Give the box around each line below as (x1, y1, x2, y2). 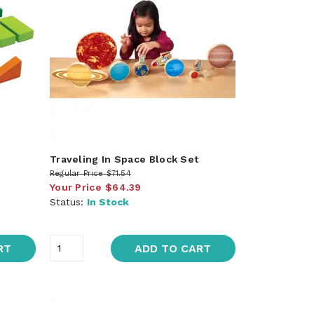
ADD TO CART (135, 241, 212, 255)
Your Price (49, 181, 102, 193)
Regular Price (49, 168, 104, 178)
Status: (49, 196, 87, 207)
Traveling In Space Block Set (49, 153, 199, 165)
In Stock (86, 196, 129, 207)
